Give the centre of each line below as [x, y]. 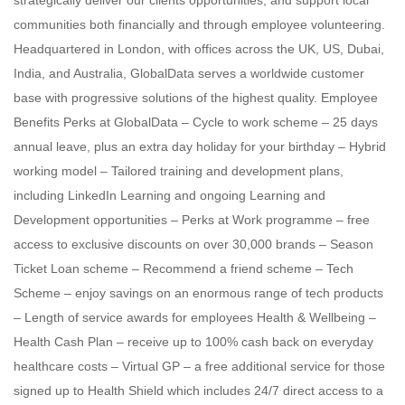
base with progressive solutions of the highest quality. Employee [196, 98]
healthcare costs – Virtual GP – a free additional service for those [199, 366]
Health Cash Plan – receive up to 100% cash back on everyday [193, 342]
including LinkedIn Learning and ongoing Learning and [170, 195]
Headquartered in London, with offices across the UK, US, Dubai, [199, 49]
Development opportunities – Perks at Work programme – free [192, 220]
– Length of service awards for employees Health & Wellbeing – [195, 317]
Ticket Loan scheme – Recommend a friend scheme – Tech [184, 268]
